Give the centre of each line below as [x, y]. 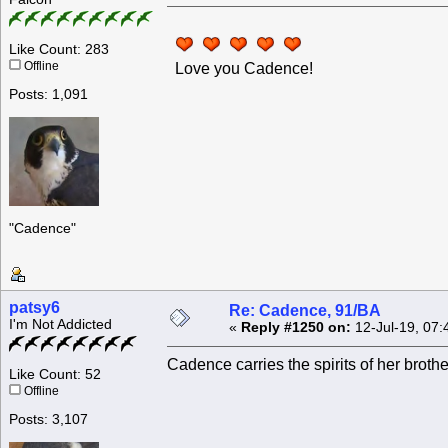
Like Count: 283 [59, 50]
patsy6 [34, 308]
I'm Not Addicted [60, 325]
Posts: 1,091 [48, 95]
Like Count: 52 [55, 375]
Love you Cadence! [240, 69]
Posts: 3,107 [48, 420]
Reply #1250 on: [296, 328]
